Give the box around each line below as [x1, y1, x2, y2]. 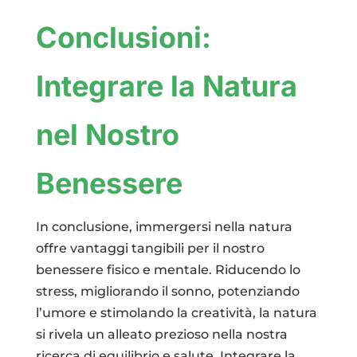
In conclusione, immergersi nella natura [35, 218, 292, 234]
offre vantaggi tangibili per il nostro [35, 240, 265, 256]
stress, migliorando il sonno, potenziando [35, 283, 300, 299]
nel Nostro [35, 116, 179, 152]
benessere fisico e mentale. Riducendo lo [35, 261, 300, 277]
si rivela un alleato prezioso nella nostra [35, 326, 288, 342]
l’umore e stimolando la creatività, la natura [35, 304, 317, 320]
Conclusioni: [35, 19, 211, 55]
